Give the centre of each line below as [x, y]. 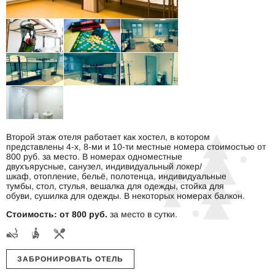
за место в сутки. [144, 214]
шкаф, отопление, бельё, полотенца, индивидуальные [116, 176]
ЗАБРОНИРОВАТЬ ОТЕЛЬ [70, 259]
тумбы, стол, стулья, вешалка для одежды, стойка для [115, 186]
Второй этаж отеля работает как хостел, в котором [108, 137]
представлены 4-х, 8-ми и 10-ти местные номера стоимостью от [136, 146]
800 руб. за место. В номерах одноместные [94, 156]
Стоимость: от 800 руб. [57, 214]
